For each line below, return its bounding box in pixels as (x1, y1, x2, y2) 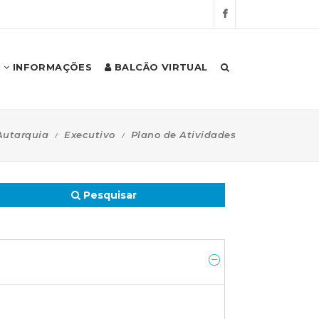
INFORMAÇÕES (9, 61, 93, 73)
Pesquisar (80, 189, 137, 202)
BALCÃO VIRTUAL (111, 61, 208, 73)
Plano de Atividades (130, 129, 236, 140)
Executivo (64, 129, 115, 140)
